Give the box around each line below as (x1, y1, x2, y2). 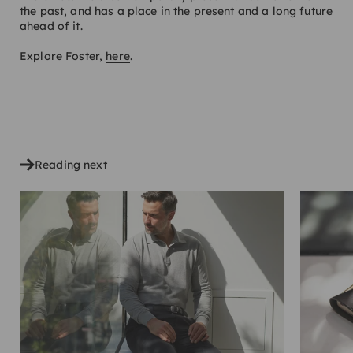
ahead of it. (20, 19, 83, 34)
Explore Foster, (20, 49, 106, 64)
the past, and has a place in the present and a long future (20, 4, 333, 19)
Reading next (35, 157, 107, 172)
